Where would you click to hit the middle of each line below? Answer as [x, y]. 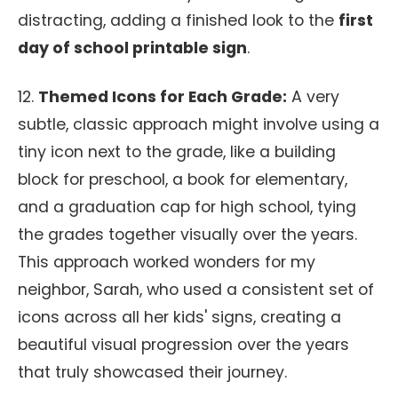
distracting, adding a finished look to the [178, 20]
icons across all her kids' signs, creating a [179, 317]
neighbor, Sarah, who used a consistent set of [196, 290]
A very [313, 97]
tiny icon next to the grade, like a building [177, 152]
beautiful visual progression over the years [183, 345]
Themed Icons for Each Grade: [163, 97]
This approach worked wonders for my [167, 262]
